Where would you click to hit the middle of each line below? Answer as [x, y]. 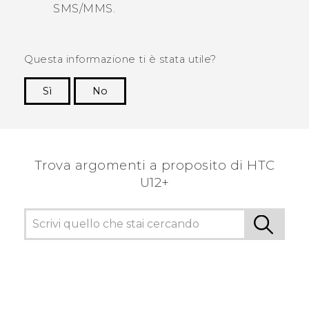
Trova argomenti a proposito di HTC [154, 166]
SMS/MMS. [84, 9]
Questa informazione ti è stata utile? [120, 60]
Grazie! [267, 112]
